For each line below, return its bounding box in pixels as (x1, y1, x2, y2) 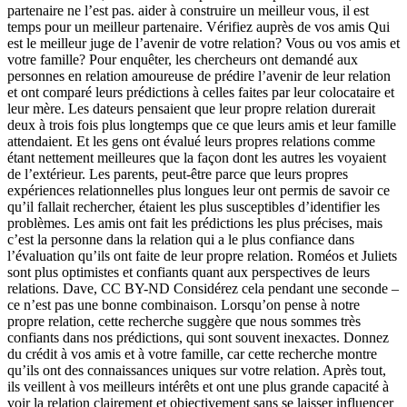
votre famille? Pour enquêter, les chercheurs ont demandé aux (7, 52, 358, 68)
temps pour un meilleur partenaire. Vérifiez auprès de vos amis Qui (7, 19, 390, 35)
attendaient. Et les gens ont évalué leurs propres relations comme (7, 134, 375, 150)
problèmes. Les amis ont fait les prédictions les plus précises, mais (7, 215, 382, 232)
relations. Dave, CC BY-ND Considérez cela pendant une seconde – (7, 281, 399, 297)
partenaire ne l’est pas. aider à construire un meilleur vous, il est (7, 3, 369, 19)
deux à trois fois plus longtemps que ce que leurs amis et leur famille (7, 117, 396, 134)
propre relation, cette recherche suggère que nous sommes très (7, 313, 361, 330)
